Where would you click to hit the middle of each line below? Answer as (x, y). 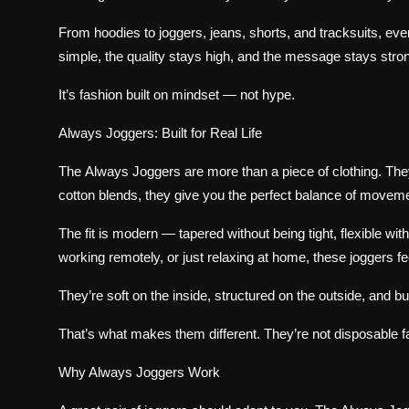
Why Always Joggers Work (139, 372)
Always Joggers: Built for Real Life (160, 133)
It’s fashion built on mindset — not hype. (177, 95)
